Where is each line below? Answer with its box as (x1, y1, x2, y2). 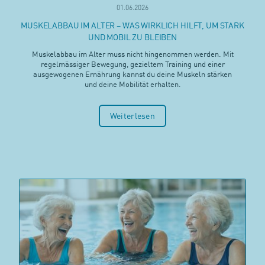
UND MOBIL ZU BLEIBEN (88, 33, 177, 42)
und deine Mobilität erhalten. (84, 80, 181, 89)
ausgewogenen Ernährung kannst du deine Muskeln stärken (33, 70, 232, 79)
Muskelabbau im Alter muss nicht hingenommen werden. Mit (31, 50, 234, 59)
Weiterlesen (109, 112, 156, 121)
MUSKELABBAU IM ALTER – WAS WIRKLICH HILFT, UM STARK (21, 21, 244, 30)
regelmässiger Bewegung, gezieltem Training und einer (40, 60, 225, 69)
